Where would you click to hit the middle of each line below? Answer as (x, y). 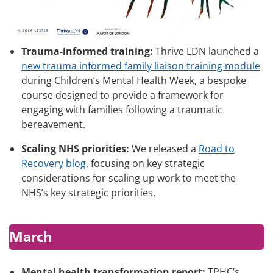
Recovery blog (54, 163)
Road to (217, 148)
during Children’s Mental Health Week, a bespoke (134, 80)
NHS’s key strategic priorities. (88, 192)
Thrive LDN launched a (206, 51)
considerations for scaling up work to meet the (129, 178)
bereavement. (55, 124)
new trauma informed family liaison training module (141, 66)
